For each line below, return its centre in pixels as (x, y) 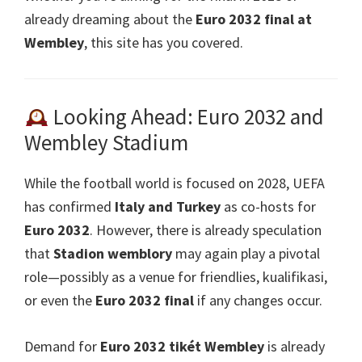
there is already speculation (239, 229)
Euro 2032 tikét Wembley (182, 346)
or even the (58, 300)
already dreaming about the (108, 19)
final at (288, 19)
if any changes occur (258, 300)
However (123, 229)
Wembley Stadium (106, 142)
